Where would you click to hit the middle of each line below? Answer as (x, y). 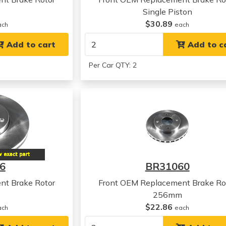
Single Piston (167, 12)
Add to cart (30, 44)
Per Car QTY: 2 (113, 65)
